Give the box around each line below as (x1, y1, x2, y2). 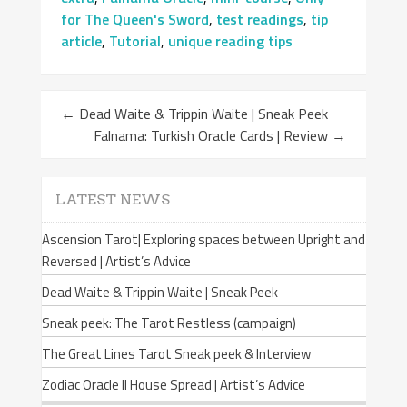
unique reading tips (168, 29, 293, 52)
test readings (216, 7, 304, 30)
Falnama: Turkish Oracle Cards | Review (93, 124, 332, 147)
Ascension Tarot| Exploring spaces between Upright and (41, 229, 365, 251)
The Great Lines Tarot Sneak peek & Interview (41, 343, 311, 365)
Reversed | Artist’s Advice (41, 251, 191, 273)
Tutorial (109, 29, 162, 52)
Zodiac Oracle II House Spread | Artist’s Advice (41, 374, 305, 396)
